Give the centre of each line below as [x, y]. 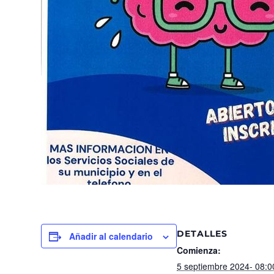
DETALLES [202, 234]
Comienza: [199, 250]
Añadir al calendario [111, 236]
